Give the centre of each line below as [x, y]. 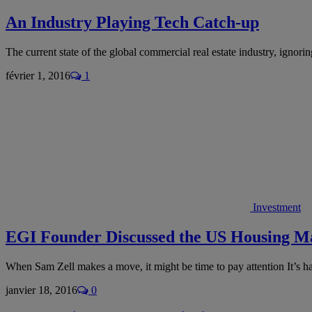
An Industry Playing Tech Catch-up [132, 23]
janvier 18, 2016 [41, 290]
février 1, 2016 [38, 75]
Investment [277, 207]
